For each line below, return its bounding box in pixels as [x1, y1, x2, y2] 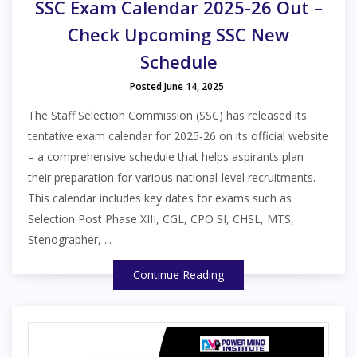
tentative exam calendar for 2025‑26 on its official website [28, 128, 328, 144]
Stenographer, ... [28, 232, 112, 248]
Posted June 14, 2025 [129, 80, 224, 94]
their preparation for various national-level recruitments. [28, 170, 316, 186]
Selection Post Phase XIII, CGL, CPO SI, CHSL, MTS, [28, 211, 294, 227]
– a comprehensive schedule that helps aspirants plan [28, 149, 304, 165]
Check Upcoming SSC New [68, 22, 289, 47]
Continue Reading [133, 267, 224, 283]
